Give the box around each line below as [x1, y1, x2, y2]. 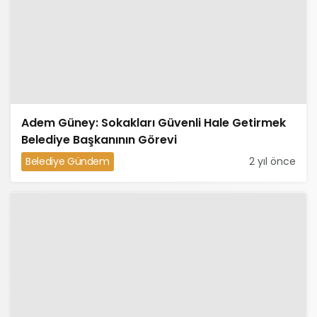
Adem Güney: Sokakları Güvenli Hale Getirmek [21, 115, 286, 131]
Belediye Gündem [25, 154, 110, 168]
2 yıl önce [249, 154, 296, 168]
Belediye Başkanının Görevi [21, 132, 177, 148]
